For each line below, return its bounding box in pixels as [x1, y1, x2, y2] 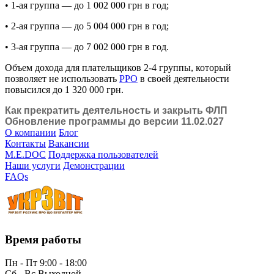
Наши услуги [5, 160, 61, 171]
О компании [5, 127, 56, 138]
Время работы [5, 232, 81, 246]
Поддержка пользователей [48, 149, 158, 160]
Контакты [5, 138, 46, 149]
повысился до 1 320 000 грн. [5, 84, 124, 95]
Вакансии [48, 138, 89, 149]
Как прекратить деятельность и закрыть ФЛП [5, 105, 228, 116]
